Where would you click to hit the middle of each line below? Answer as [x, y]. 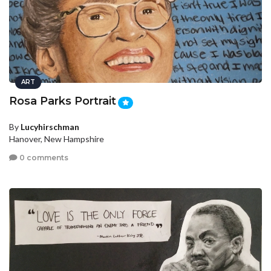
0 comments [43, 158]
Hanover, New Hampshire [57, 139]
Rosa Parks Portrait [63, 101]
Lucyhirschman [50, 126]
